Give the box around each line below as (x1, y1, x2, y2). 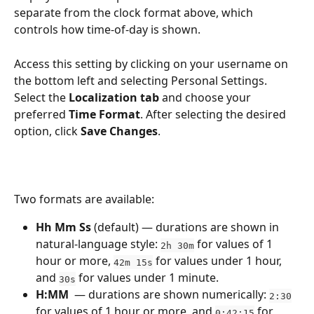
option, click (14, 123, 81, 139)
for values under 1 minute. (76, 270, 219, 286)
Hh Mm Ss (36, 219, 91, 235)
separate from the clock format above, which (14, 5, 256, 21)
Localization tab (69, 89, 159, 105)
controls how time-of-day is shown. (14, 22, 200, 38)
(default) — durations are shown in (91, 219, 282, 235)
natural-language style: (36, 236, 161, 252)
